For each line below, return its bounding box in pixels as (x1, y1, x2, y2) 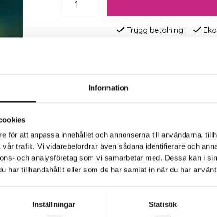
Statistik (149, 200, 177, 209)
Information (88, 83, 129, 92)
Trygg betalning (125, 25, 184, 35)
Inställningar (32, 200, 76, 209)
